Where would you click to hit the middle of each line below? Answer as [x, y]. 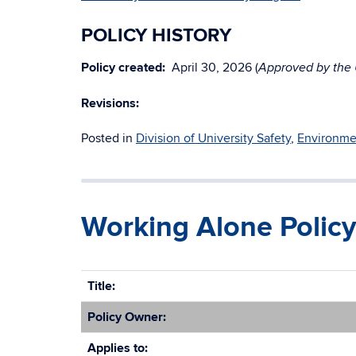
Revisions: [110, 103]
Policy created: [123, 68]
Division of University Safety [213, 138]
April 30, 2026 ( [212, 68]
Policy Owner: [127, 317]
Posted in [108, 138]
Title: [101, 286]
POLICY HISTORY [156, 35]
